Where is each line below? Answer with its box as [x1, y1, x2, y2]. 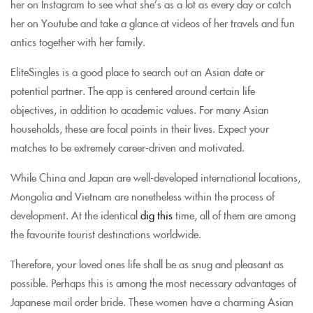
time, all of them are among [173, 208, 296, 222]
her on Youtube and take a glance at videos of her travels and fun [10, 15, 295, 30]
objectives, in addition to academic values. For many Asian [10, 102, 269, 117]
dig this [140, 208, 173, 222]
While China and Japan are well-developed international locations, [10, 170, 300, 184]
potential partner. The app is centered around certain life [10, 83, 255, 98]
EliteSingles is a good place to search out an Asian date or [10, 64, 264, 79]
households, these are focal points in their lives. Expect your [10, 121, 269, 136]
